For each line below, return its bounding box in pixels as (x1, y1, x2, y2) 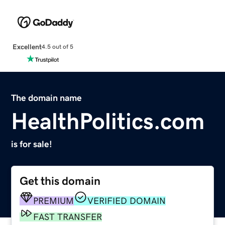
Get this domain (20, 175, 101, 187)
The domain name (11, 93, 82, 102)
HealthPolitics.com (11, 109, 205, 133)
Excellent (12, 43, 42, 50)
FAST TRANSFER (33, 212, 102, 221)
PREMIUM (33, 196, 74, 205)
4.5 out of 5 (41, 44, 73, 50)
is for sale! (11, 139, 53, 149)
